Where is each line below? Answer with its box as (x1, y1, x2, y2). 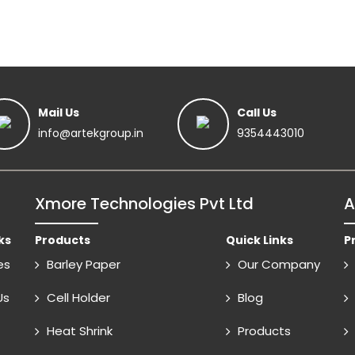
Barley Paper (47, 256, 120, 273)
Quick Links (226, 232, 293, 249)
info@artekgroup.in (38, 125, 144, 142)
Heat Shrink (47, 323, 113, 340)
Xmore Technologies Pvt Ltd (35, 193, 254, 216)
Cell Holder (47, 289, 110, 307)
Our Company (238, 256, 320, 273)
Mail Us (38, 105, 80, 121)
